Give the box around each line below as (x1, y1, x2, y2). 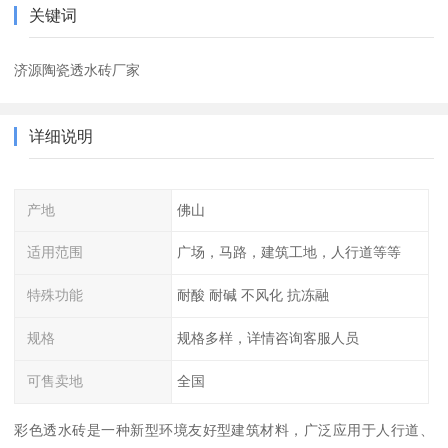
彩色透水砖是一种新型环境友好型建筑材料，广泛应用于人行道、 (14, 421, 434, 438)
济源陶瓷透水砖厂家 (14, 61, 141, 78)
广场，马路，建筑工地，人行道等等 (176, 244, 401, 261)
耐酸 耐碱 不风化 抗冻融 (176, 287, 329, 304)
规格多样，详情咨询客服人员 (176, 330, 359, 347)
